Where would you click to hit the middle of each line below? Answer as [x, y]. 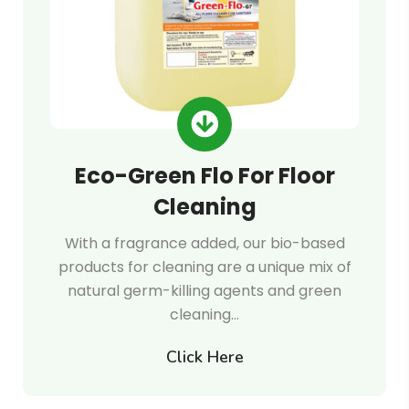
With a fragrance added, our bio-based [204, 243]
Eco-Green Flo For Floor [204, 176]
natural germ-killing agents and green [204, 291]
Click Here [204, 357]
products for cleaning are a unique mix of [204, 267]
